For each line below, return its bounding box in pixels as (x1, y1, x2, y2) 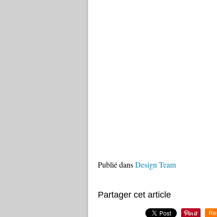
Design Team (135, 159, 176, 170)
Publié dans (98, 159, 133, 170)
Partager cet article (98, 190, 171, 200)
